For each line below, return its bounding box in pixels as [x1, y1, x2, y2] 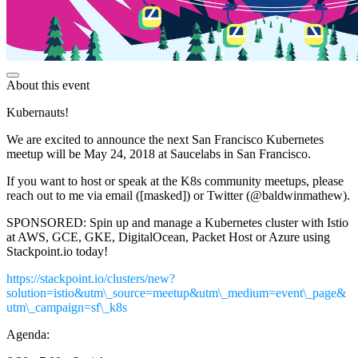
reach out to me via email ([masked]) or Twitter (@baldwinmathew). [6, 188, 350, 202]
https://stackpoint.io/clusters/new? [6, 271, 175, 285]
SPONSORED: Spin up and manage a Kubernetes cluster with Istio [6, 215, 348, 229]
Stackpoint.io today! [6, 244, 108, 258]
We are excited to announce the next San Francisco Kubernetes [6, 132, 324, 146]
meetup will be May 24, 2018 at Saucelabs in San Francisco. [6, 146, 311, 161]
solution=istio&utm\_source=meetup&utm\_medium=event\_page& [6, 285, 346, 300]
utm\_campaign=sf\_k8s [6, 300, 127, 314]
